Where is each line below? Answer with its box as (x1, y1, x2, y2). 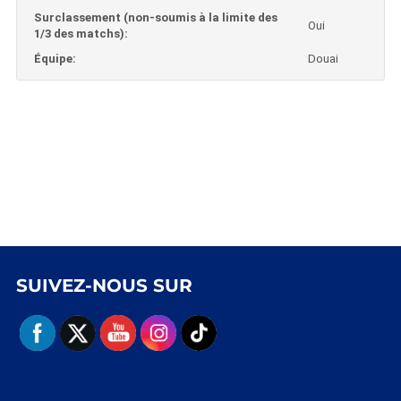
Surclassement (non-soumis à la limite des (33, 11, 277, 25)
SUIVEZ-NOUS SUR (15, 275, 192, 297)
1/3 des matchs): (33, 27, 128, 41)
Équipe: (33, 52, 76, 66)
